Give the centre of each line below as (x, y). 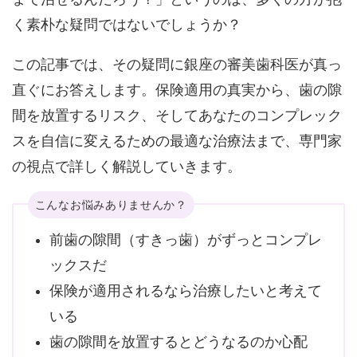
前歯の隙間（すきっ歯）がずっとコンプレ (185, 240)
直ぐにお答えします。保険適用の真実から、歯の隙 (177, 90)
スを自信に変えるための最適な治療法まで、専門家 (177, 141)
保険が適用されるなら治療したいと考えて (185, 291)
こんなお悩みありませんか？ (111, 205)
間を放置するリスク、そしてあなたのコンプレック (177, 116)
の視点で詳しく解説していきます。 (126, 167)
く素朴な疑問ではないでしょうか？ (126, 25)
